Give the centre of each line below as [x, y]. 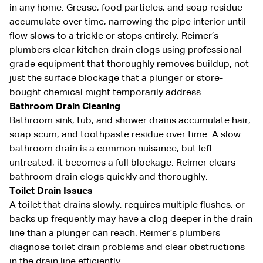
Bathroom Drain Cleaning [65, 107]
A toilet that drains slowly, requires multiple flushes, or [127, 205]
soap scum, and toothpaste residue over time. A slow [125, 135]
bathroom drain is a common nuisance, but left [111, 149]
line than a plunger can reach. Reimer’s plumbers [115, 233]
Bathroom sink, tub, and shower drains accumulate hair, [130, 121]
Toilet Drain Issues [51, 191]
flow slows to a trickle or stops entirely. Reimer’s [114, 36]
